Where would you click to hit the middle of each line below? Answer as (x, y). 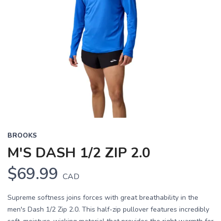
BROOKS (22, 136)
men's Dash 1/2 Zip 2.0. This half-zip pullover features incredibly (108, 209)
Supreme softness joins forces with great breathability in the (103, 198)
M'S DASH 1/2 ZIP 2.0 (79, 153)
